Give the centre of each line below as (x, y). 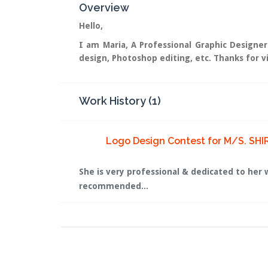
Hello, (91, 26)
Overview (104, 7)
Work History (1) (120, 101)
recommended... (114, 186)
